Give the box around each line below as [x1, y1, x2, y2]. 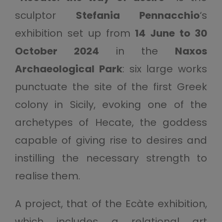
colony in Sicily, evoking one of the [14, 98, 208, 112]
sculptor [14, 8, 76, 23]
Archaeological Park [14, 62, 122, 76]
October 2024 [14, 44, 99, 58]
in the [99, 44, 175, 58]
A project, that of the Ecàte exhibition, [14, 197, 208, 211]
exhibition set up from [14, 26, 135, 41]
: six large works [122, 62, 208, 76]
